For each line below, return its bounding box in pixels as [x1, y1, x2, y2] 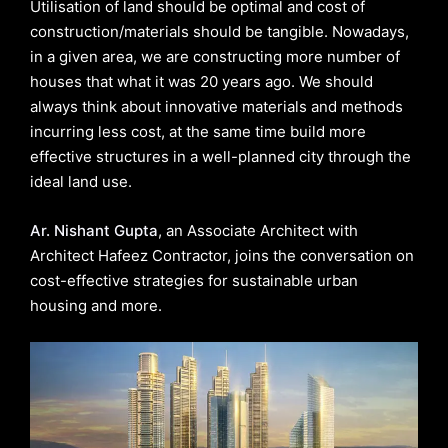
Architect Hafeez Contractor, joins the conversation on [30, 245, 414, 265]
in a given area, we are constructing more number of [30, 46, 400, 66]
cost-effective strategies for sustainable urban [30, 270, 358, 290]
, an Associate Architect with [158, 220, 358, 240]
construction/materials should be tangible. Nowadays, [30, 21, 409, 41]
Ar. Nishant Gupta [30, 220, 158, 240]
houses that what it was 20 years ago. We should [30, 71, 373, 91]
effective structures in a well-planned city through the [30, 146, 411, 166]
